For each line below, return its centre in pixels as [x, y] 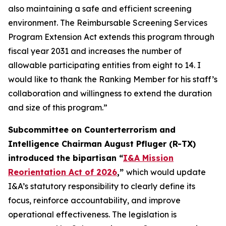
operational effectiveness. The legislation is [92, 214]
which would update [166, 172]
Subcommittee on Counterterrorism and [92, 130]
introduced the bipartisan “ [66, 158]
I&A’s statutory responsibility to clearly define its [102, 186]
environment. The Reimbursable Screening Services [108, 23]
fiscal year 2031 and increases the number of [95, 51]
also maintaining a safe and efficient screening [100, 9]
